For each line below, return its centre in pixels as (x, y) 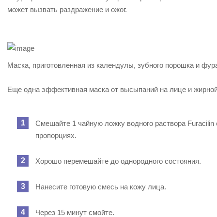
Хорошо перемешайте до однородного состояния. (118, 161)
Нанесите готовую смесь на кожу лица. (101, 187)
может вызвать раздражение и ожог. (67, 9)
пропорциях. (56, 135)
